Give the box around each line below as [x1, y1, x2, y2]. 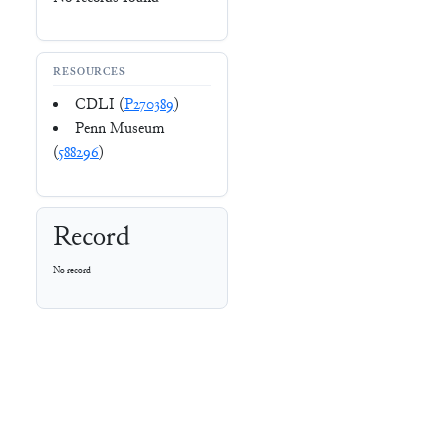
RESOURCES [53, 65, 127, 81]
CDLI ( [75, 95, 124, 117]
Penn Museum [75, 119, 164, 141]
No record [53, 264, 91, 278]
